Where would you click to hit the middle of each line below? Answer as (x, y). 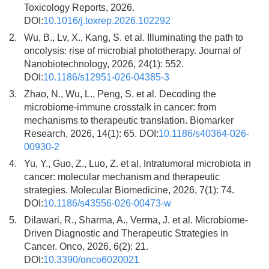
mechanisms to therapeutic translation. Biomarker (129, 120)
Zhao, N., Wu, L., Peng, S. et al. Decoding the (120, 94)
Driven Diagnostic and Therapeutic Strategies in (126, 233)
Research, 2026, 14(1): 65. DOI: (91, 134)
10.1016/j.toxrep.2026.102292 (107, 21)
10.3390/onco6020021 (91, 260)
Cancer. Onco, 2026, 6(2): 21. (86, 246)
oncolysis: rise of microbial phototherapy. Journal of (132, 51)
